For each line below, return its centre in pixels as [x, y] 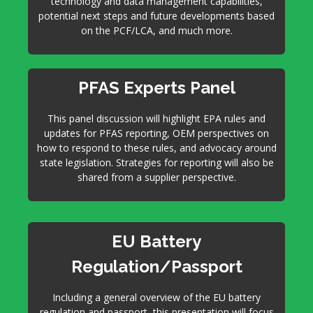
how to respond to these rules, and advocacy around [156, 148]
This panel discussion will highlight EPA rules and [156, 118]
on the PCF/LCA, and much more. [156, 30]
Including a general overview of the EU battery [156, 297]
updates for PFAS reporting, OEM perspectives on [156, 133]
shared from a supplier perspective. [156, 177]
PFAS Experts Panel [156, 88]
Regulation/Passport [156, 267]
